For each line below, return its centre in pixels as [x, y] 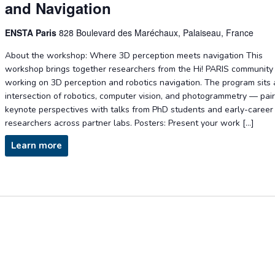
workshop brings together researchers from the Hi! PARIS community [139, 69]
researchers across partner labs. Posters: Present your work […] [130, 123]
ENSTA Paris [32, 33]
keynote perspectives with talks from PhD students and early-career [139, 110]
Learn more [37, 146]
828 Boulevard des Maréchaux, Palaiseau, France [157, 33]
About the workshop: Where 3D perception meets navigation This [134, 56]
